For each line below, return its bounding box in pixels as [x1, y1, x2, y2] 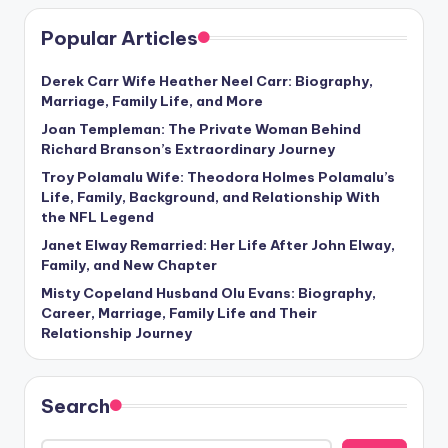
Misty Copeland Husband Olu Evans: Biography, [41, 284, 376, 303]
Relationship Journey [41, 324, 192, 343]
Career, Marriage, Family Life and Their [41, 304, 317, 323]
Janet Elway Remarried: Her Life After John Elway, [41, 236, 395, 255]
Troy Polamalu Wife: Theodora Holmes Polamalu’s [41, 168, 395, 187]
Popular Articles [41, 26, 198, 51]
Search [41, 394, 110, 419]
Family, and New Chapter [41, 256, 217, 275]
